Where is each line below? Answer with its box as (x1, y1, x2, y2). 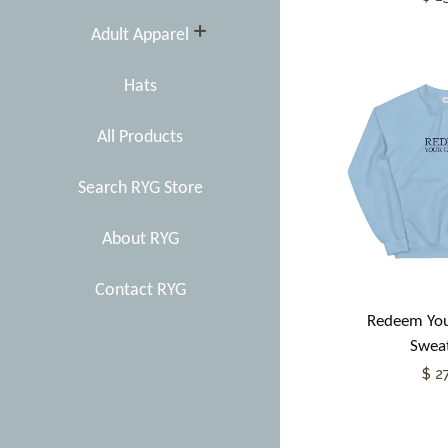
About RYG (101, 230, 179, 249)
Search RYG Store (77, 179, 203, 198)
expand (210, 24, 272, 45)
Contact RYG (94, 281, 186, 300)
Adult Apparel (91, 26, 189, 45)
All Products (97, 128, 183, 147)
